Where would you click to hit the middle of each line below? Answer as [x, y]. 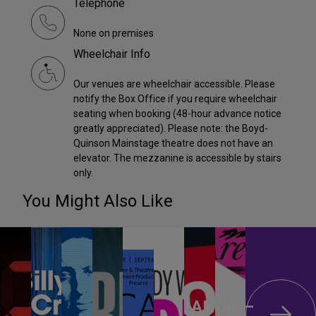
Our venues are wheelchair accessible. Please [174, 84]
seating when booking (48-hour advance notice [177, 113]
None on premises [114, 33]
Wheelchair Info [112, 54]
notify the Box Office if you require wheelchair [175, 98]
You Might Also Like [98, 201]
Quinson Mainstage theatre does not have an [173, 143]
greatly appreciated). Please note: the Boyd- [171, 128]
